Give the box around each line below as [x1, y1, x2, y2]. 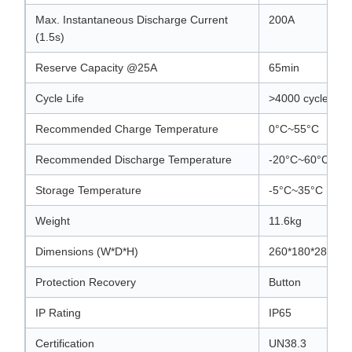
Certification [35, 337, 94, 350]
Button [269, 276, 301, 288]
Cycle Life [35, 92, 84, 104]
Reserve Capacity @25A [35, 61, 157, 74]
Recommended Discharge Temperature [35, 153, 232, 166]
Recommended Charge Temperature [35, 123, 218, 135]
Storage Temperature [35, 184, 141, 196]
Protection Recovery [35, 276, 136, 288]
